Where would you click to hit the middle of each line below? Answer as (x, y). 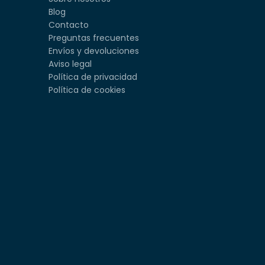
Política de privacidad (93, 77)
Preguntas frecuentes (93, 38)
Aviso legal (70, 64)
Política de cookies (87, 90)
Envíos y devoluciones (93, 51)
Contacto (68, 25)
